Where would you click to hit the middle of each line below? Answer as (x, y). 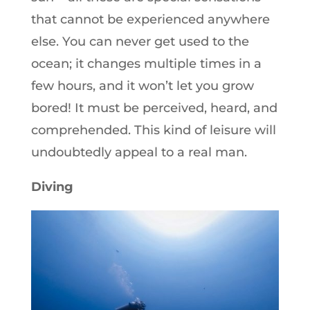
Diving (52, 186)
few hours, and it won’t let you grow (142, 85)
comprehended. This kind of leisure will (153, 130)
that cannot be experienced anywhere (150, 19)
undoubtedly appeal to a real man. (139, 152)
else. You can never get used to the (140, 41)
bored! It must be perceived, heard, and (154, 108)
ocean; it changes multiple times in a (146, 63)
